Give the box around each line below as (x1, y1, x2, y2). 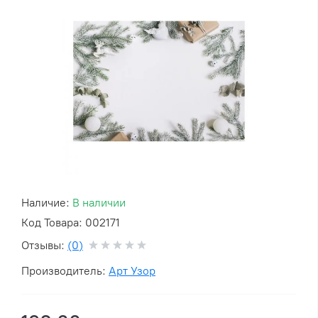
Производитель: (21, 264, 109, 278)
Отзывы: (21, 238, 67, 253)
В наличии (72, 196, 126, 210)
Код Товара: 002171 (21, 216, 120, 230)
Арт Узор (109, 264, 155, 278)
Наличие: (21, 196, 72, 210)
